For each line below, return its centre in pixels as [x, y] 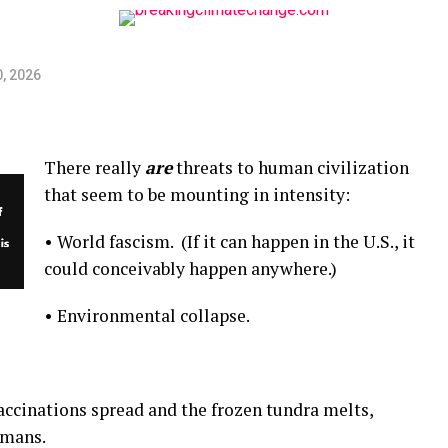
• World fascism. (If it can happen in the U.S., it [229, 241]
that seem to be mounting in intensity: [197, 194]
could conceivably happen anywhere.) [190, 268]
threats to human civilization [290, 167]
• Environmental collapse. [147, 315]
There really [94, 167]
